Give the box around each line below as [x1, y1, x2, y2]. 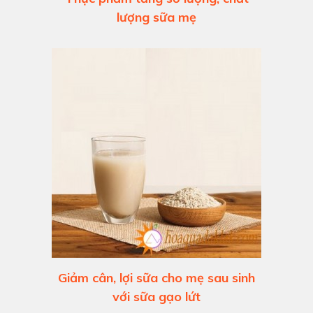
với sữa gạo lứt [112, 289, 201, 305]
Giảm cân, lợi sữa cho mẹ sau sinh [58, 270, 255, 286]
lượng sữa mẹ [117, 9, 196, 26]
